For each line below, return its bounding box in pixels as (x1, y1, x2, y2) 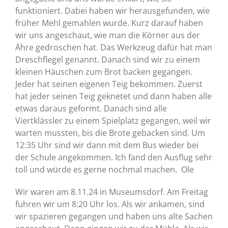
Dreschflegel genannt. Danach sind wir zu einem (15, 54, 200, 65)
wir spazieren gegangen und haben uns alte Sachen (15, 211, 213, 222)
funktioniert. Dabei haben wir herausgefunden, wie (15, 5, 210, 16)
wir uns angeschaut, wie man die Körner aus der (15, 30, 200, 41)
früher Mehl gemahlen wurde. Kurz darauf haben (15, 17, 203, 28)
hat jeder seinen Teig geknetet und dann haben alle (15, 91, 212, 102)
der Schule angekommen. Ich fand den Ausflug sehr (15, 152, 212, 163)
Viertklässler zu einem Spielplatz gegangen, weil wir (15, 115, 211, 126)
